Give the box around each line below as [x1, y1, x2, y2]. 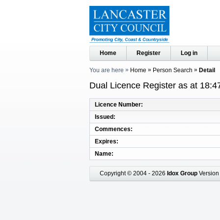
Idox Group [167, 169, 197, 177]
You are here [89, 67, 124, 74]
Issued [95, 113, 113, 120]
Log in [181, 50, 197, 56]
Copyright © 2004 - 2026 [100, 169, 167, 177]
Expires [95, 137, 116, 145]
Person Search [153, 67, 192, 74]
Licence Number [95, 101, 141, 108]
